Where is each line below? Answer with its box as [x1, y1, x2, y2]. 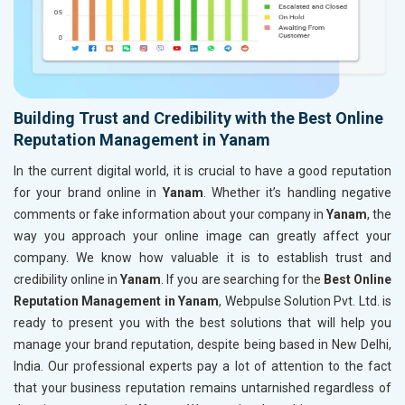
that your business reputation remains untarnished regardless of [14, 380, 391, 395]
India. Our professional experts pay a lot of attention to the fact [14, 358, 391, 373]
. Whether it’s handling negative [202, 184, 392, 200]
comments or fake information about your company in [14, 206, 326, 221]
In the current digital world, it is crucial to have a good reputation [14, 163, 391, 178]
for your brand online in [14, 184, 163, 200]
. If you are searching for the [161, 271, 324, 287]
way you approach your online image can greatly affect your [14, 228, 391, 243]
